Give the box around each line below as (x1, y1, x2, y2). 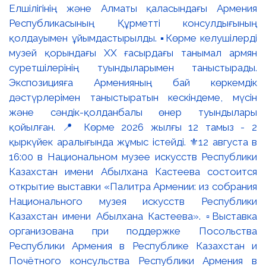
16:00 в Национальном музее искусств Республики (9, 151, 257, 163)
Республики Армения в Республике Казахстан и (9, 240, 257, 252)
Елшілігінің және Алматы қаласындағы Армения (9, 2, 257, 14)
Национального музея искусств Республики (9, 195, 257, 207)
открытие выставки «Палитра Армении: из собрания (9, 180, 257, 192)
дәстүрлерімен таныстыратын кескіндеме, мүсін (9, 91, 257, 103)
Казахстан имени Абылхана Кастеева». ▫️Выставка (9, 210, 257, 222)
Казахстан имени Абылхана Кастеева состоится (9, 166, 257, 178)
